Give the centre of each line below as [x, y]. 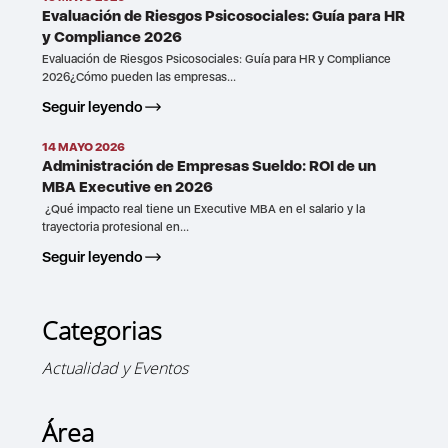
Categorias [102, 330]
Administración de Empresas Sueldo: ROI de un [209, 166]
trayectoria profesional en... [116, 227]
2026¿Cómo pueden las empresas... [139, 77]
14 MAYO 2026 [84, 147]
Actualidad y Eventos [115, 368]
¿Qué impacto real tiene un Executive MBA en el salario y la [204, 209]
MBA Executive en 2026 [128, 187]
